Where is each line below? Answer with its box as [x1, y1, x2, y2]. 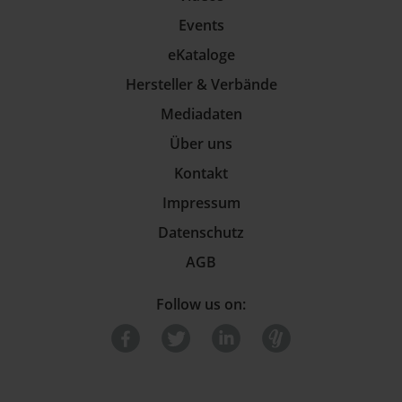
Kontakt [174, 163, 228, 183]
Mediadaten [160, 104, 242, 124]
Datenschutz [158, 223, 244, 242]
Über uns [170, 134, 232, 153]
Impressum [162, 193, 240, 213]
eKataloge [167, 45, 235, 65]
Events [178, 15, 224, 35]
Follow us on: [156, 294, 246, 314]
